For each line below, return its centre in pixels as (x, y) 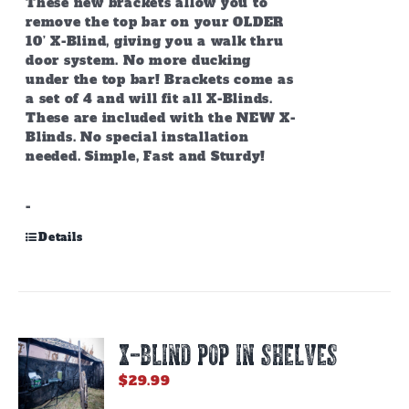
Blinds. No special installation (137, 137)
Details (61, 237)
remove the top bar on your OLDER (155, 22)
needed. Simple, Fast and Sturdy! (146, 156)
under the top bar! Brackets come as (160, 79)
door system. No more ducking (139, 60)
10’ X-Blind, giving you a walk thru (155, 41)
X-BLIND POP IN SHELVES (229, 354)
